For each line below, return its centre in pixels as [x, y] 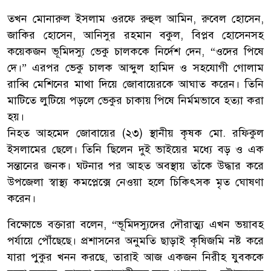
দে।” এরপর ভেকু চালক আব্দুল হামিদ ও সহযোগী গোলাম [135, 68]
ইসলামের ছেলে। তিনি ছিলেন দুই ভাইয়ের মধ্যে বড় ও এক [135, 150]
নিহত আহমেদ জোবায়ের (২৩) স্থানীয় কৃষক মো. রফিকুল [135, 133]
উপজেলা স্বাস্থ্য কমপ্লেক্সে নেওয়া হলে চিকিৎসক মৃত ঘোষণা [135, 182]
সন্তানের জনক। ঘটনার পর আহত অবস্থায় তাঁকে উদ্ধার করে [135, 166]
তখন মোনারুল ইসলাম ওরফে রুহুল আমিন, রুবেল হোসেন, [135, 19]
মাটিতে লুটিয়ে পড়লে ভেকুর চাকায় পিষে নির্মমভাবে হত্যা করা [135, 101]
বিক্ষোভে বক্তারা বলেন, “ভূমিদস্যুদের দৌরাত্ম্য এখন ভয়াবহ [135, 225]
